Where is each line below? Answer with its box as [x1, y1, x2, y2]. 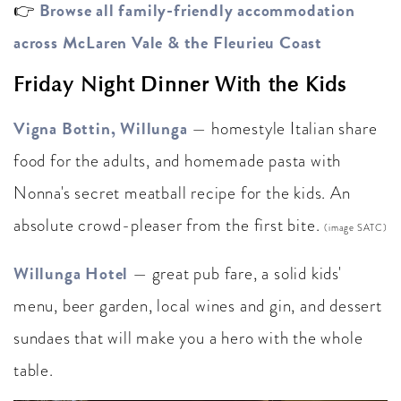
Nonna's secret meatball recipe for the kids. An [13, 181, 351, 205]
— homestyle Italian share [187, 116, 378, 141]
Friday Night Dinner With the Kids [13, 72, 347, 97]
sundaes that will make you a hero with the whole [13, 326, 363, 350]
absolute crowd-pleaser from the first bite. [13, 213, 325, 237]
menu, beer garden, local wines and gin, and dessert [13, 294, 382, 318]
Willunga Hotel [13, 260, 129, 286]
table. [13, 358, 54, 382]
